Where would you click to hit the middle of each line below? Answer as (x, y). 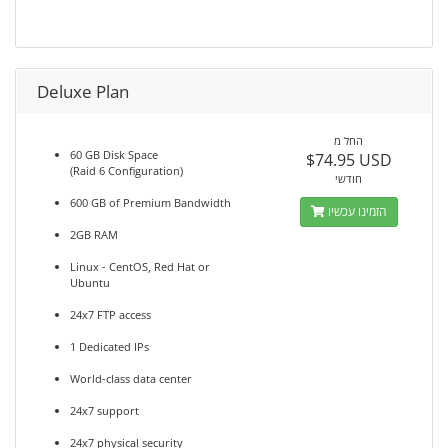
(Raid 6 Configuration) (126, 170)
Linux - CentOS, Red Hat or (140, 266)
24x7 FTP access (110, 314)
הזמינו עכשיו (357, 211)
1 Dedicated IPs (109, 346)
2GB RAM (94, 234)
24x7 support (104, 410)
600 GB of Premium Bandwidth (150, 202)
